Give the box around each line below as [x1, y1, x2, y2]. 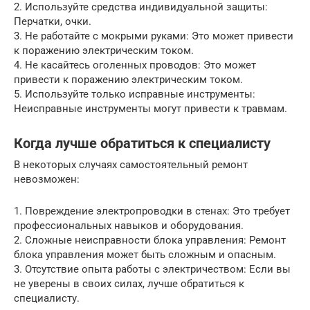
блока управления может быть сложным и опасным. [14, 248, 276, 262]
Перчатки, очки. [14, 15, 91, 28]
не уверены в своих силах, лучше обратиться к [14, 277, 244, 291]
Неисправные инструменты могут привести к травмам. [14, 102, 287, 116]
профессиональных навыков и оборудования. [14, 219, 244, 232]
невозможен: [14, 173, 80, 186]
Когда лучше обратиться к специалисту [14, 136, 271, 152]
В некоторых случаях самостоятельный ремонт [14, 158, 248, 172]
